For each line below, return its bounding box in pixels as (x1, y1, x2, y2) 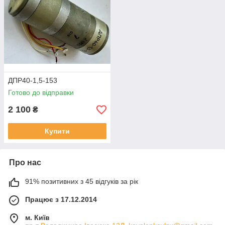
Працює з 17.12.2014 (25, 195, 97, 204)
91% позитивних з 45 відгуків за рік (25, 177, 138, 186)
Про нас (9, 158, 41, 167)
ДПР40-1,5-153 (8, 76, 57, 85)
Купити (45, 127, 70, 136)
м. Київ (25, 213, 50, 222)
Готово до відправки (8, 88, 74, 97)
